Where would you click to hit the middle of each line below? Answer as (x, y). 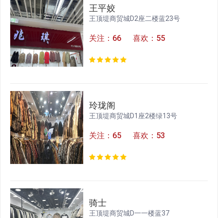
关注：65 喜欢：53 (127, 136)
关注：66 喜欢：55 (127, 38)
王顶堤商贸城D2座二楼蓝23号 (135, 19)
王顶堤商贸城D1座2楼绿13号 (133, 116)
